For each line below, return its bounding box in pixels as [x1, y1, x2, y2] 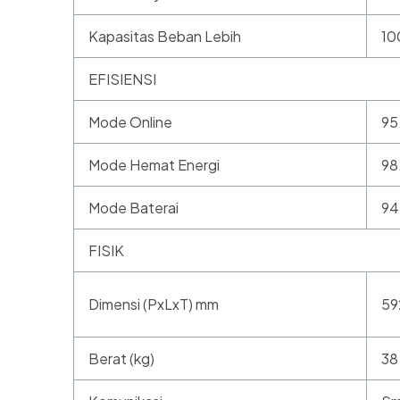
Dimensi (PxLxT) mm [88, 295, 219, 314]
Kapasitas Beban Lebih [88, 27, 241, 46]
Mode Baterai [88, 198, 179, 218]
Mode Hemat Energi [88, 155, 220, 175]
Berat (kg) [88, 349, 154, 369]
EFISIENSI [88, 70, 156, 89]
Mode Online [88, 112, 172, 132]
